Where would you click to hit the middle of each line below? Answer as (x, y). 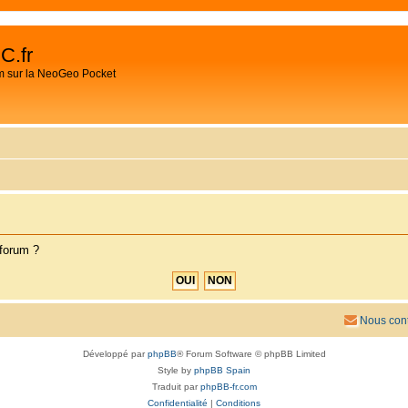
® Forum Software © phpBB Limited (251, 353)
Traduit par (176, 386)
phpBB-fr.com (228, 386)
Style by (176, 370)
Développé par (115, 353)
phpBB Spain (222, 370)
